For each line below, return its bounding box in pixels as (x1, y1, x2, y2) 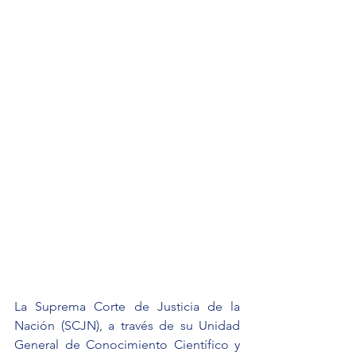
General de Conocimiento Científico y (14, 336, 240, 352)
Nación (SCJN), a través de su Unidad (14, 317, 240, 333)
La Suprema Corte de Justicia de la (14, 298, 240, 314)
